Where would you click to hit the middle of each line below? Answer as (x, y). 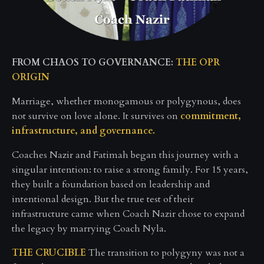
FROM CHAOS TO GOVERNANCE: (94, 62)
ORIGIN (31, 77)
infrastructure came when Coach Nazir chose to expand (128, 214)
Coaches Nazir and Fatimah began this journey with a (125, 155)
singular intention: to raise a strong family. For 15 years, (130, 170)
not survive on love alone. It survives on (96, 116)
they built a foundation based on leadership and (111, 184)
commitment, (211, 116)
